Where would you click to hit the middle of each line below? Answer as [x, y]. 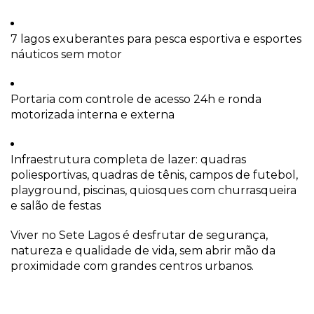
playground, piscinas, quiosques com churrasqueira [153, 190]
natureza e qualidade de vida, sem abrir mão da [143, 250]
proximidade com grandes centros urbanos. [132, 266]
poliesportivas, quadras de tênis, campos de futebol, [154, 175]
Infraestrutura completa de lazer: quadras [128, 159]
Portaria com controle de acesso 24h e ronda [136, 99]
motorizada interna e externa [93, 114]
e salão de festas [56, 205]
